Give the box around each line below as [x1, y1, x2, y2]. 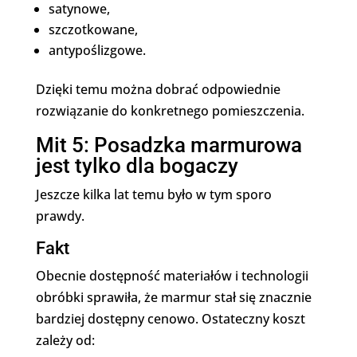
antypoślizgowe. [48, 41, 146, 59]
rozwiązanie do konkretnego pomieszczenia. [35, 102, 304, 120]
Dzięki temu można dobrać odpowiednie [35, 80, 280, 98]
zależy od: [35, 331, 95, 349]
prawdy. [35, 207, 84, 225]
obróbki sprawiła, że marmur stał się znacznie [35, 288, 312, 306]
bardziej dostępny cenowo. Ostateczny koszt [35, 310, 305, 328]
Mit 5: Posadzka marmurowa [35, 133, 302, 157]
